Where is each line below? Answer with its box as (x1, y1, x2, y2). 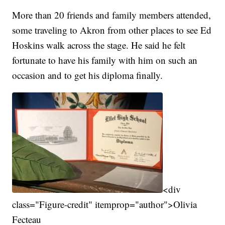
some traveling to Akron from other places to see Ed (12, 24, 212, 37)
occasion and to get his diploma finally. (12, 69, 163, 82)
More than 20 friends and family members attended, (12, 9, 211, 22)
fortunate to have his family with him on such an (12, 54, 198, 67)
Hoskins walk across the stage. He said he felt (12, 39, 186, 52)
